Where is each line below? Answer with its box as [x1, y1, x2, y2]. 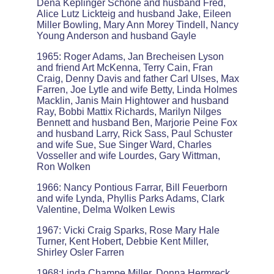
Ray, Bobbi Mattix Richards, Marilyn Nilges [36, 106, 221, 117]
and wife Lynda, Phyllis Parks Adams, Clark [36, 193, 224, 204]
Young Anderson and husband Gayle [36, 31, 196, 41]
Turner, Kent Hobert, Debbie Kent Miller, [36, 236, 209, 246]
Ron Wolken [36, 161, 91, 172]
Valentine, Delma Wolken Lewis [36, 204, 175, 215]
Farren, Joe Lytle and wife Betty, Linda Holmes [36, 84, 237, 95]
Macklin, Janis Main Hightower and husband [36, 95, 229, 106]
